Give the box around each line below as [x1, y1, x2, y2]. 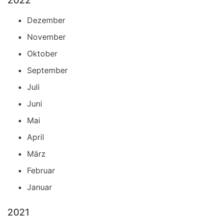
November [27, 32, 66, 42]
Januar [27, 182, 52, 192]
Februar [27, 165, 55, 176]
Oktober [27, 49, 57, 59]
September [27, 65, 68, 76]
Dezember [27, 15, 65, 26]
